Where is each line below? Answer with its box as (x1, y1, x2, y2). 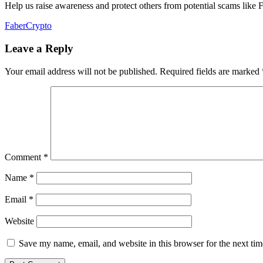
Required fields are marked (160, 66, 262, 76)
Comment (5, 151, 43, 162)
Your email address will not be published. (5, 66, 157, 76)
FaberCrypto (5, 21, 52, 31)
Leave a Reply (5, 42, 73, 55)
